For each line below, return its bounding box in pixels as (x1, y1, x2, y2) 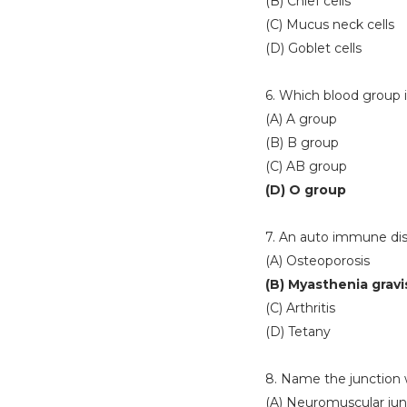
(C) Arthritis (265, 300, 335, 316)
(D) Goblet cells (265, 40, 362, 56)
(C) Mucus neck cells (265, 16, 394, 33)
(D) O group (265, 182, 346, 198)
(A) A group (265, 111, 337, 127)
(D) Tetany (265, 323, 331, 340)
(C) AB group (265, 158, 347, 174)
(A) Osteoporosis (265, 253, 370, 269)
